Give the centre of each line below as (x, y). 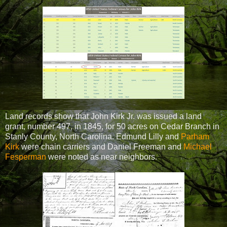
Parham (195, 136)
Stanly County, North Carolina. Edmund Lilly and (93, 136)
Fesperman (26, 157)
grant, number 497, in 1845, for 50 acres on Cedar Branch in (112, 126)
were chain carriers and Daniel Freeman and (101, 146)
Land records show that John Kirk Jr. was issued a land (103, 116)
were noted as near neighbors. (102, 157)
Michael (198, 146)
